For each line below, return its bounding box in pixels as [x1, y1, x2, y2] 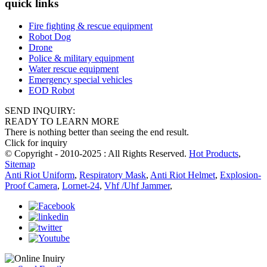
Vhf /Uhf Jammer [104, 181, 170, 191]
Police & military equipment [29, 53, 134, 64]
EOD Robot [29, 85, 74, 96]
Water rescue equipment [29, 64, 119, 74]
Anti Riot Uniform [5, 170, 74, 181]
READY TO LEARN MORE [5, 116, 119, 127]
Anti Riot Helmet [150, 170, 215, 181]
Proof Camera [5, 181, 57, 191]
